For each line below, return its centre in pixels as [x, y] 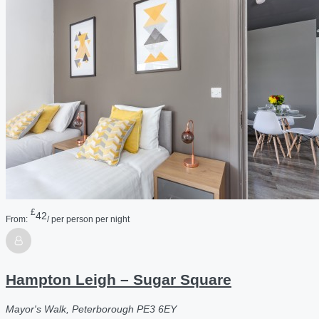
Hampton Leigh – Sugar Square [119, 279]
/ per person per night [88, 219]
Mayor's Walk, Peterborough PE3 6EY [91, 309]
